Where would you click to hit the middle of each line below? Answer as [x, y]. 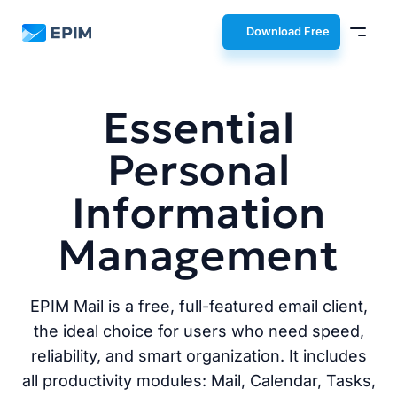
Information [198, 213]
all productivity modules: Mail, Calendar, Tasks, [198, 381]
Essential [198, 128]
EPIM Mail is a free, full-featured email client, [198, 306]
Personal [198, 170]
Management [198, 255]
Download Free [288, 31]
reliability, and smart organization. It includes [198, 356]
